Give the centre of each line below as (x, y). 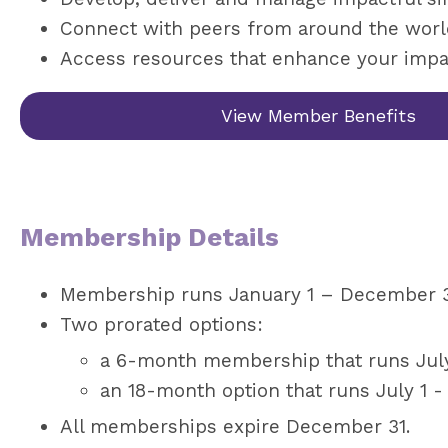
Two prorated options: (161, 324)
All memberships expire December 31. (235, 426)
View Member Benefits (318, 115)
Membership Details (149, 236)
